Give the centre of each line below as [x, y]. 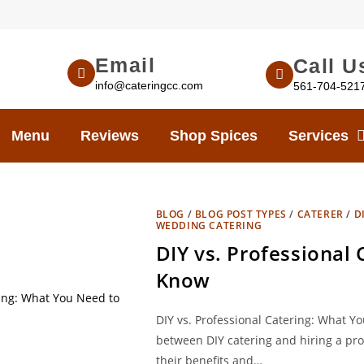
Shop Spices [214, 136]
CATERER [320, 214]
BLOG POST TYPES [240, 214]
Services [318, 136]
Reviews [110, 136]
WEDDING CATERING [209, 225]
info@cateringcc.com [149, 85]
